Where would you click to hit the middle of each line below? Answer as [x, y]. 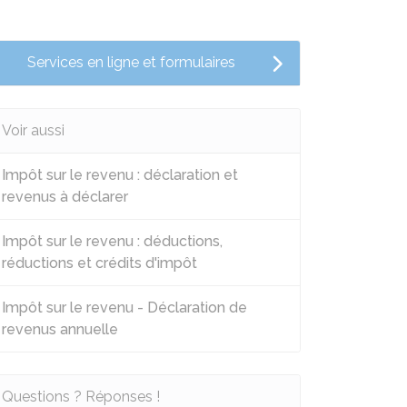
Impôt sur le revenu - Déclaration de [124, 308]
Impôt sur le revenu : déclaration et [120, 175]
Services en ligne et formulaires [131, 62]
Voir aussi [33, 130]
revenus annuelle [60, 329]
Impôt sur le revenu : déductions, [112, 241]
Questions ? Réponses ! [81, 397]
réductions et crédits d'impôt [99, 263]
